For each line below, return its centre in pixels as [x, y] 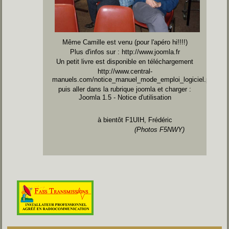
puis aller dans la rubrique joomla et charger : [125, 89]
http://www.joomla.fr [151, 52]
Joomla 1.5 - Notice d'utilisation [125, 97]
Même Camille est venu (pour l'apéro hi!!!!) [125, 42]
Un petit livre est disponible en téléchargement [125, 61]
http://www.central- [125, 71]
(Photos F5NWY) [159, 129]
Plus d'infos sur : [96, 52]
